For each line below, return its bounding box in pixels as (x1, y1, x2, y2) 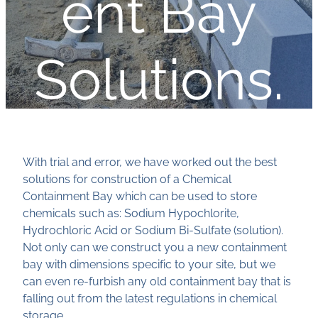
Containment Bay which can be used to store (23, 187, 257, 204)
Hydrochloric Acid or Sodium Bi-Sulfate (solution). (23, 221, 283, 238)
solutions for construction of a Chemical (23, 170, 231, 187)
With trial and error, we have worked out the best (23, 153, 277, 170)
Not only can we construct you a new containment (23, 238, 287, 255)
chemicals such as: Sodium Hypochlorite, (23, 204, 239, 221)
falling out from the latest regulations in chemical (23, 290, 277, 306)
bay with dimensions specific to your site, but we (23, 256, 275, 272)
